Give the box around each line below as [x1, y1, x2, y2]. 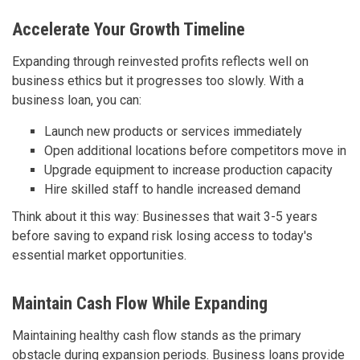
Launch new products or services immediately [44, 123, 302, 139]
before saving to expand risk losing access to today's [12, 227, 313, 243]
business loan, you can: [12, 92, 141, 108]
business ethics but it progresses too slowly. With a [12, 72, 304, 88]
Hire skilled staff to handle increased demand [44, 181, 301, 197]
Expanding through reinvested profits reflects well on [12, 53, 309, 69]
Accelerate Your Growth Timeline [12, 18, 245, 39]
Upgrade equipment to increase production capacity [44, 162, 333, 178]
